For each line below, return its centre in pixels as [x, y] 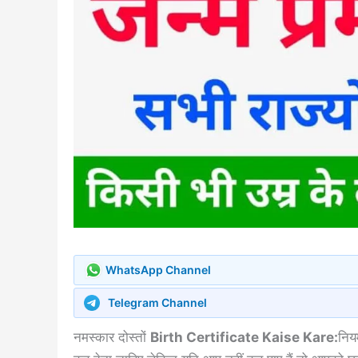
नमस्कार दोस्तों [112, 337]
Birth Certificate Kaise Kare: [244, 337]
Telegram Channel [157, 302]
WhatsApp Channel [158, 270]
